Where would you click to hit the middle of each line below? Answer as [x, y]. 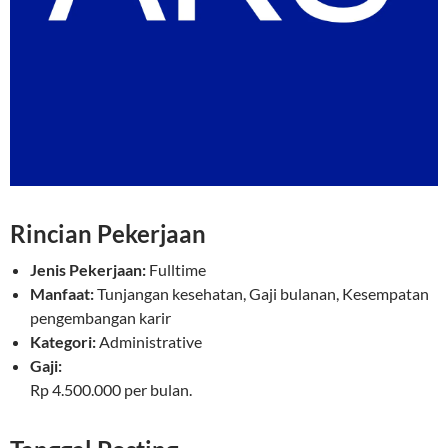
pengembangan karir [100, 318]
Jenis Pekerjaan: [88, 270]
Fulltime [177, 270]
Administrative [150, 342]
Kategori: [63, 342]
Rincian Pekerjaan [108, 234]
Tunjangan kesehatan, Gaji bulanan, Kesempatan [263, 294]
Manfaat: [62, 294]
